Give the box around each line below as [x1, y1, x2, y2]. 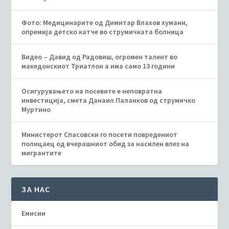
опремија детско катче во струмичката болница [21, 27, 184, 36]
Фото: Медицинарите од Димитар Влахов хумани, [21, 18, 188, 27]
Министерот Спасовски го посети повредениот [21, 130, 178, 139]
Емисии [21, 209, 46, 218]
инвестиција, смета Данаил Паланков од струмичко [21, 96, 196, 105]
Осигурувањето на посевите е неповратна [21, 86, 163, 96]
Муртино [21, 105, 51, 114]
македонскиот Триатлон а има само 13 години [21, 61, 175, 71]
